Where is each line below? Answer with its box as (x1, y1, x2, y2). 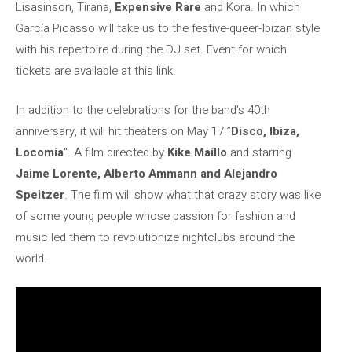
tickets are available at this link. (16, 62, 176, 79)
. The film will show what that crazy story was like (64, 185, 321, 203)
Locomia (16, 143, 64, 161)
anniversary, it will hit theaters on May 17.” (16, 122, 231, 140)
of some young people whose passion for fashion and (16, 207, 295, 225)
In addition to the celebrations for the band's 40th (16, 101, 270, 119)
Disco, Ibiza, (231, 122, 299, 140)
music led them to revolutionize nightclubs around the (16, 228, 295, 246)
